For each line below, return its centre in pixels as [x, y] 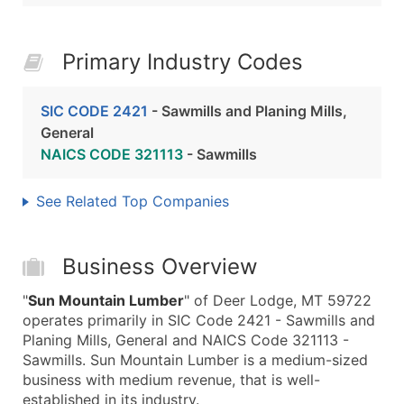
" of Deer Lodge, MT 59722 [278, 300]
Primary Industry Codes [183, 62]
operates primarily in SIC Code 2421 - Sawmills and [199, 320]
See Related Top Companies [133, 201]
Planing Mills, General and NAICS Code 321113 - [186, 340]
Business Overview [160, 266]
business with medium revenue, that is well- [171, 380]
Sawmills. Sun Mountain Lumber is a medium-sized [195, 360]
